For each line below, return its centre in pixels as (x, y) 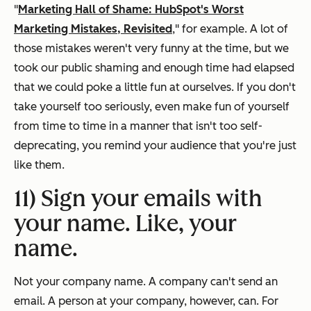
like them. (39, 165)
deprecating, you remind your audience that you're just (155, 145)
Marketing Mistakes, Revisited (93, 28)
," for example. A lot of (230, 28)
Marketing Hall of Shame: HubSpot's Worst (131, 9)
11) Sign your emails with (138, 198)
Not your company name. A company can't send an (146, 281)
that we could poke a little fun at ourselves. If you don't (155, 87)
